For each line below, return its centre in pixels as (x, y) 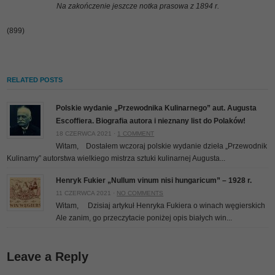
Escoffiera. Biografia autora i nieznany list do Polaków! (151, 121)
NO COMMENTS (140, 193)
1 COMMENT (136, 134)
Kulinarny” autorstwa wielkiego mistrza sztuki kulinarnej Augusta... (116, 158)
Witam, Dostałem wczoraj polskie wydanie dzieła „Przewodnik (162, 146)
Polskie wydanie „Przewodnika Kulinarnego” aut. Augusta (157, 108)
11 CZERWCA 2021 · (87, 193)
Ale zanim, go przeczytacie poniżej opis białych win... (144, 218)
